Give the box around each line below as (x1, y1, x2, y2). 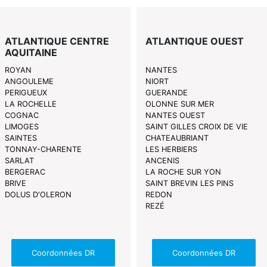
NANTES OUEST (145, 111, 205, 120)
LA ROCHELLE (5, 100, 57, 109)
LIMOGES (5, 122, 39, 132)
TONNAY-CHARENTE (5, 145, 82, 154)
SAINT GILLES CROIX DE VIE (145, 122, 248, 132)
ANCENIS (145, 156, 179, 166)
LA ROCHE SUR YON (145, 167, 221, 177)
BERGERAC (5, 167, 46, 177)
